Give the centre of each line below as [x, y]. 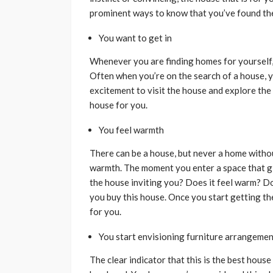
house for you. [119, 105]
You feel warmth [131, 130]
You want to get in [135, 38]
